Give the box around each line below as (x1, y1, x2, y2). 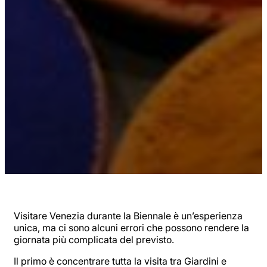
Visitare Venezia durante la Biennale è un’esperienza (14, 209, 243, 222)
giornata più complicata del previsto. (14, 233, 174, 246)
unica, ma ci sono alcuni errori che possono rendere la (14, 221, 249, 234)
